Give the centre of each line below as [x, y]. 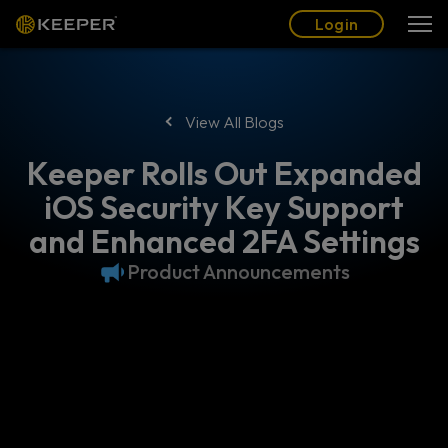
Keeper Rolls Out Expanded [224, 173]
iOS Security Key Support [224, 207]
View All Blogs [234, 122]
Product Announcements [238, 271]
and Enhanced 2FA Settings [224, 241]
